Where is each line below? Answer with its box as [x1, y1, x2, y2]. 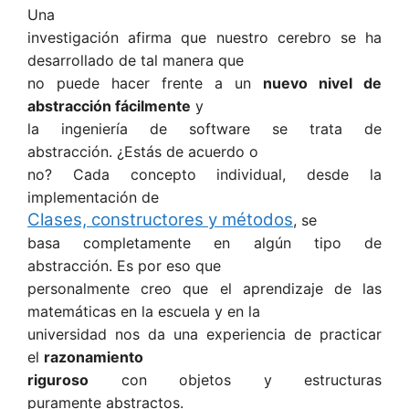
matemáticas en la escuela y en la [27, 302, 260, 321]
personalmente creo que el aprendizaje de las [27, 279, 382, 299]
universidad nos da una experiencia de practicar [27, 325, 382, 344]
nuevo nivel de [263, 74, 382, 93]
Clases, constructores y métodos [27, 209, 293, 231]
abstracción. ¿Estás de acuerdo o [27, 142, 258, 162]
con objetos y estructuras [89, 371, 382, 390]
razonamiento [44, 348, 143, 367]
